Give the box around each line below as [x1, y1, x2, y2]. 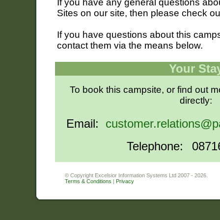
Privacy [116, 178, 134, 184]
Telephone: [123, 139, 190, 153]
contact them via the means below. [57, 40, 203, 51]
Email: [66, 117, 106, 130]
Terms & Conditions [65, 178, 111, 184]
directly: [180, 95, 212, 106]
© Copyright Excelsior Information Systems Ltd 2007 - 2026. [65, 172, 208, 178]
